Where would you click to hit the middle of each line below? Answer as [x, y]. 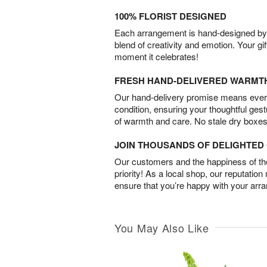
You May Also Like [162, 228]
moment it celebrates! [156, 57]
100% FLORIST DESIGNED [170, 16]
